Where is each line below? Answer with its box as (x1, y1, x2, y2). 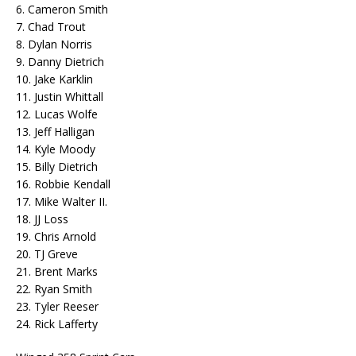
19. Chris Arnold (16, 229, 96, 245)
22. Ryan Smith (16, 281, 92, 297)
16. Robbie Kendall (16, 176, 110, 192)
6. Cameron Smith (16, 2, 108, 17)
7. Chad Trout (16, 19, 86, 35)
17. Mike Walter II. (16, 194, 107, 210)
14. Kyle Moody (16, 141, 95, 157)
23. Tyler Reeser (16, 299, 99, 315)
